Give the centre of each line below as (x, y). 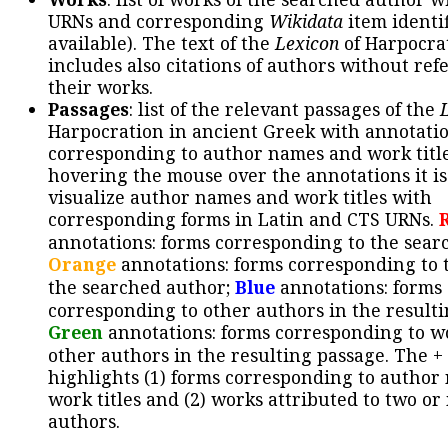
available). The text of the (161, 43)
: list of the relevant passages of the (284, 109)
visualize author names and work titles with (240, 197)
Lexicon (307, 43)
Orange (82, 264)
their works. (100, 87)
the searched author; (141, 287)
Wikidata (306, 21)
